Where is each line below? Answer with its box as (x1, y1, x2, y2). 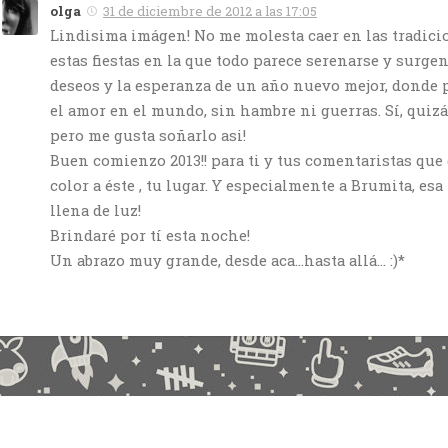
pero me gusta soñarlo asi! (50, 125, 246, 146)
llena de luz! (50, 200, 141, 221)
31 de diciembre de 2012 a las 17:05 (103, 2, 317, 21)
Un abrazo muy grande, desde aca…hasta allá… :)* (50, 250, 405, 271)
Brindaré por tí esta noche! (50, 225, 250, 246)
